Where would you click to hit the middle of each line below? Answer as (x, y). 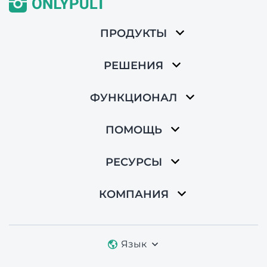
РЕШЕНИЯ (133, 65)
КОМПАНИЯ (133, 194)
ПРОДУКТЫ (133, 33)
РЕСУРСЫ (133, 162)
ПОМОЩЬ (133, 130)
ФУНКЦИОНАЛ (133, 97)
